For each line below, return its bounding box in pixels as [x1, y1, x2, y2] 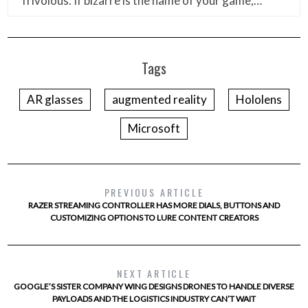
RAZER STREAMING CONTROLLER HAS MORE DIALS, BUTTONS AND [28, 200, 280, 211]
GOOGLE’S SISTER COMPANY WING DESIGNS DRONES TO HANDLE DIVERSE [14, 281, 294, 292]
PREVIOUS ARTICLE [104, 185, 204, 200]
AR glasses [26, 92, 83, 107]
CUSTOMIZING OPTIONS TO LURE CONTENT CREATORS [49, 212, 258, 223]
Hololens [235, 92, 282, 107]
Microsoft [128, 121, 180, 136]
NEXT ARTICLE [117, 266, 191, 281]
